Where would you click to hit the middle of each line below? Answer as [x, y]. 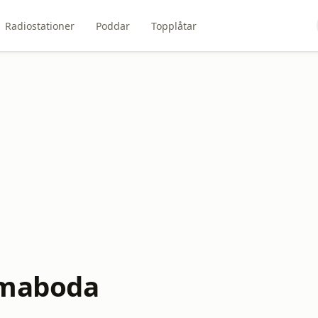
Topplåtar [174, 26]
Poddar [113, 26]
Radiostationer [40, 26]
